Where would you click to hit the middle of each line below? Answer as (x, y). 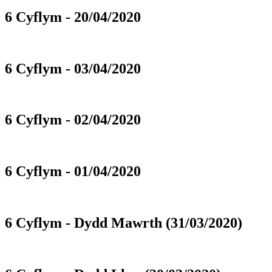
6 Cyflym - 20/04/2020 (73, 17)
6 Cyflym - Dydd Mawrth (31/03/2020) (124, 223)
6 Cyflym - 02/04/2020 (73, 120)
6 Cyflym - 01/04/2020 (73, 172)
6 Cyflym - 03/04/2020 (73, 68)
